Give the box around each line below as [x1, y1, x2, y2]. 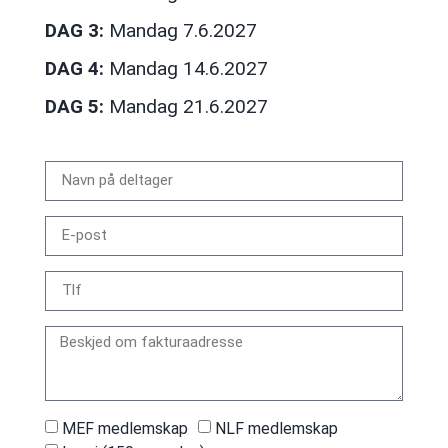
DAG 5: [44, 95, 104, 119]
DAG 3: [44, 19, 104, 43]
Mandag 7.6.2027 [103, 19, 257, 43]
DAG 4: [44, 57, 104, 81]
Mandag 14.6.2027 [103, 57, 268, 81]
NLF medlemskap [214, 418, 338, 438]
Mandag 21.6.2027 [103, 95, 268, 119]
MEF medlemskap [61, 418, 188, 438]
